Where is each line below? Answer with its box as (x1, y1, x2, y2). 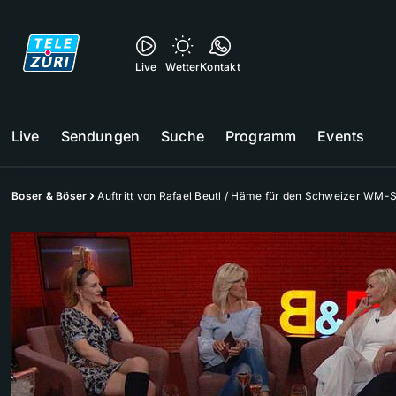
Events (317, 127, 365, 145)
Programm (225, 127, 297, 145)
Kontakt (200, 60, 240, 73)
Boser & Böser (11, 189, 88, 202)
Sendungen (60, 127, 141, 145)
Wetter (165, 60, 201, 73)
